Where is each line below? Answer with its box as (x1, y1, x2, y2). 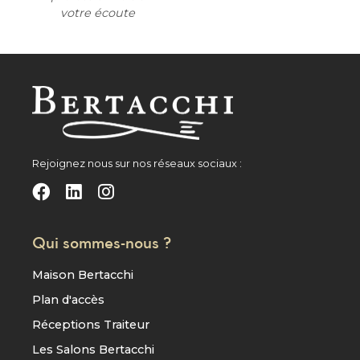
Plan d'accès (32, 292, 104, 308)
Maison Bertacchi (32, 268, 133, 283)
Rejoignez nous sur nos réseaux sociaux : (32, 157, 242, 170)
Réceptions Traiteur (32, 317, 149, 333)
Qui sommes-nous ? (32, 231, 171, 253)
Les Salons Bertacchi (32, 342, 154, 358)
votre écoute (60, 5, 136, 20)
